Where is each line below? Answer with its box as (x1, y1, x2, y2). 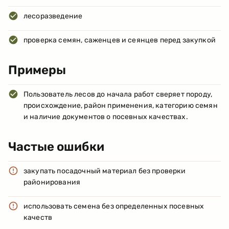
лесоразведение (24, 12, 83, 21)
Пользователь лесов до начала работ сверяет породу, (24, 90, 213, 99)
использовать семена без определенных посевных (24, 202, 204, 211)
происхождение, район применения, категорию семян (24, 101, 218, 110)
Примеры (8, 63, 66, 78)
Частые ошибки (8, 140, 104, 154)
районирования (24, 178, 81, 187)
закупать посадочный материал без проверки (24, 167, 186, 176)
